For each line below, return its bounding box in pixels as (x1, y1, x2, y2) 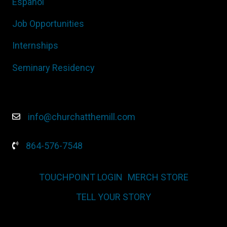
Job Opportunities (12, 18, 84, 29)
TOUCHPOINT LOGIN (39, 171, 123, 182)
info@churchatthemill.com (28, 111, 137, 122)
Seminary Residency (12, 62, 95, 73)
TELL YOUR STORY (76, 191, 151, 202)
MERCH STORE (127, 171, 188, 182)
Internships (12, 40, 58, 51)
